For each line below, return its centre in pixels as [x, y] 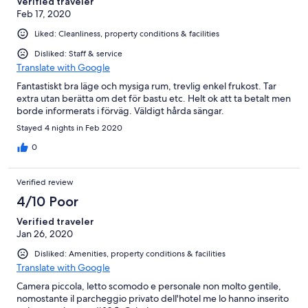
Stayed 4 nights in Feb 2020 [69, 128]
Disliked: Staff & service [78, 53]
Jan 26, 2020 [45, 233]
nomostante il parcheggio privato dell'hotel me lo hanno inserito [153, 299]
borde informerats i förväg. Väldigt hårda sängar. [120, 110]
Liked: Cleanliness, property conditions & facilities [127, 33]
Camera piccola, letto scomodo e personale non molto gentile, [149, 286]
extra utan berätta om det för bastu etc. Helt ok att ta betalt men [154, 98]
